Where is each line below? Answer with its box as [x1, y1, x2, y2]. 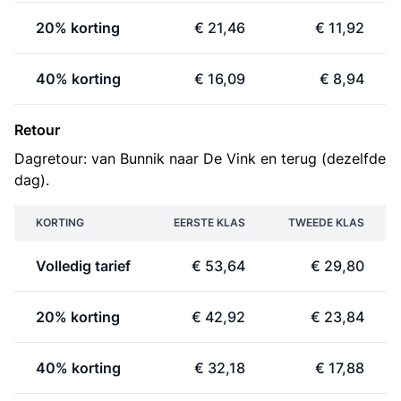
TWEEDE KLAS [288, 216, 364, 229]
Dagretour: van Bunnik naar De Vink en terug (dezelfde [14, 149, 386, 167]
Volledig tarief [36, 257, 131, 275]
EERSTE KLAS [174, 216, 245, 229]
